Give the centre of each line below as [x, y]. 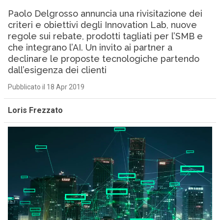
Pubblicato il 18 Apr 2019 [46, 87]
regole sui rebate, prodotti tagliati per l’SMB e [105, 36]
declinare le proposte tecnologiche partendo [103, 59]
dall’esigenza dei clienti [57, 70]
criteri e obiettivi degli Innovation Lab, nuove [102, 25]
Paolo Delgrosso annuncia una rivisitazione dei [105, 14]
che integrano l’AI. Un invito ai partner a [90, 47]
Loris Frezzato [35, 110]
